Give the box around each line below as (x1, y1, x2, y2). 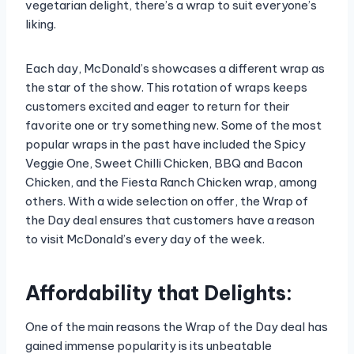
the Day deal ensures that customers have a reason (25, 213, 314, 228)
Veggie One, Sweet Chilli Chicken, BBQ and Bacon (25, 156, 303, 171)
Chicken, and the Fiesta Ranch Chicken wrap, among (25, 175, 317, 190)
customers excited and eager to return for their (25, 99, 290, 115)
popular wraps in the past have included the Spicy (25, 137, 306, 153)
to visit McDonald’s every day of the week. (25, 232, 265, 247)
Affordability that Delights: (25, 280, 292, 306)
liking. (25, 17, 56, 32)
